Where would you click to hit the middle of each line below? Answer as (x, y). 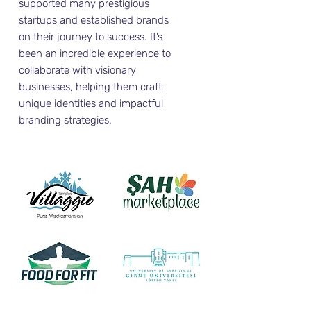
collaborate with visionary (77, 70)
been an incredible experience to (95, 53)
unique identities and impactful (91, 103)
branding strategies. (65, 120)
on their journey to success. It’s (91, 37)
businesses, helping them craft (90, 87)
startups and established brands (94, 20)
